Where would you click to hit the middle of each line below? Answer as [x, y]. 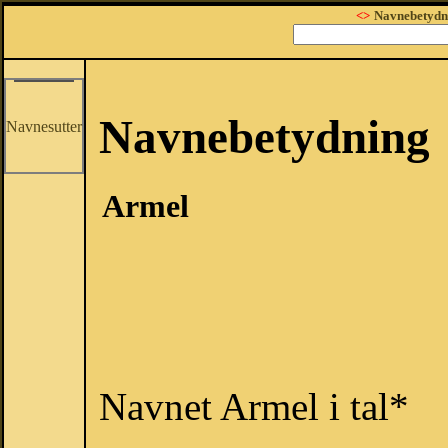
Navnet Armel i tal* [254, 407]
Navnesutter [44, 126]
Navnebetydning [264, 137]
